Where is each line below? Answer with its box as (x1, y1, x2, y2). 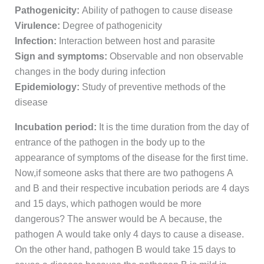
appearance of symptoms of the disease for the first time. (14, 153, 248, 163)
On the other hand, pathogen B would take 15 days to (14, 245, 236, 255)
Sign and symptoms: (14, 51, 107, 62)
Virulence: (14, 21, 60, 31)
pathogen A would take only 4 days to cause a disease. (14, 229, 244, 240)
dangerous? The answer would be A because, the (14, 214, 222, 225)
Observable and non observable (107, 51, 243, 62)
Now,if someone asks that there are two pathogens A (14, 168, 233, 179)
